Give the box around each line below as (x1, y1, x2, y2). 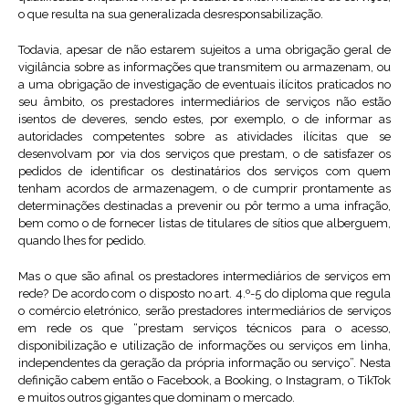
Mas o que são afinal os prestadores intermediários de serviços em (18, 269, 391, 284)
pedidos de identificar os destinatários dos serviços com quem (18, 164, 391, 179)
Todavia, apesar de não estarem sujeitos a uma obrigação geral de (18, 43, 391, 58)
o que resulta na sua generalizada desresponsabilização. (18, 7, 323, 22)
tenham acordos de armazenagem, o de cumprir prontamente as (18, 182, 391, 196)
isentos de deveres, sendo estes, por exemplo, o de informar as (18, 112, 391, 127)
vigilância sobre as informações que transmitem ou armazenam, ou (18, 60, 391, 75)
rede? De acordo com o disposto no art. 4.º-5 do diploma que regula (18, 287, 391, 301)
